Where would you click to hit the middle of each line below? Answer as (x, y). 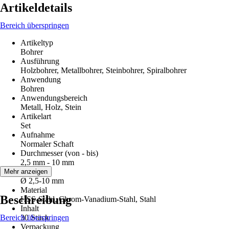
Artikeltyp (37, 43)
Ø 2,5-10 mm (42, 181)
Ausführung (40, 61)
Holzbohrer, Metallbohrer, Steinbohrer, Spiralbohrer (104, 70)
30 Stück (35, 217)
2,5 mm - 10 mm (47, 162)
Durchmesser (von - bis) (59, 153)
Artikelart (36, 116)
